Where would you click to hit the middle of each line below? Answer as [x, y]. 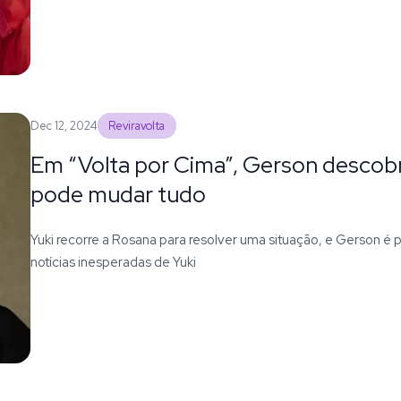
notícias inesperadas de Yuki [113, 261]
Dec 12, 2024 [64, 125]
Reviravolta [137, 125]
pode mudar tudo [118, 194]
